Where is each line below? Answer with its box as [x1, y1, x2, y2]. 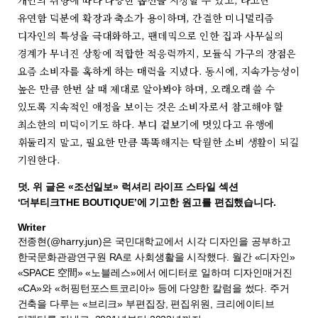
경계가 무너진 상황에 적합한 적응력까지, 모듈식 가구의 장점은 [17, 46, 297, 61]
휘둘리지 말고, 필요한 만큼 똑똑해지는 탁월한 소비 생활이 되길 [17, 135, 300, 150]
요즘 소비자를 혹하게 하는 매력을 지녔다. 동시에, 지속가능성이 [17, 64, 300, 79]
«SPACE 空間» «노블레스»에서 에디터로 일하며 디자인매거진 [17, 267, 292, 279]
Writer [17, 221, 45, 234]
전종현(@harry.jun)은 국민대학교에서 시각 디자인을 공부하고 [17, 236, 291, 248]
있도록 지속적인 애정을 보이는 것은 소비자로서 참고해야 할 [17, 99, 284, 114]
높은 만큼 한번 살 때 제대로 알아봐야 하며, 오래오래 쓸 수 [17, 82, 276, 97]
